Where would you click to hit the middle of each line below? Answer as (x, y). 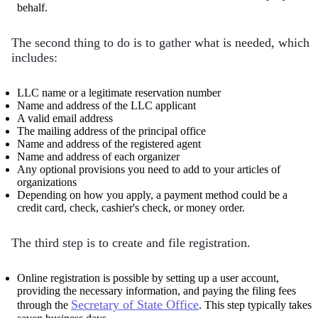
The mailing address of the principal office (111, 131)
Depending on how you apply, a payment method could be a (152, 194)
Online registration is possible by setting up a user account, (148, 278)
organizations (47, 182)
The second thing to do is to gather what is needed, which (160, 42)
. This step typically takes (255, 305)
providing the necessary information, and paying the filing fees (157, 290)
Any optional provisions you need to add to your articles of (149, 169)
